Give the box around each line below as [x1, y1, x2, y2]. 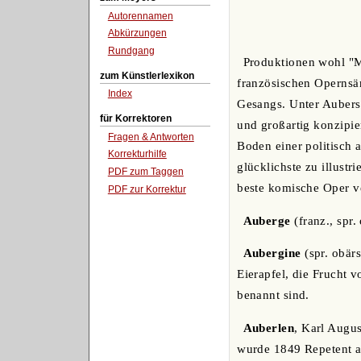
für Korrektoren [99, 112, 172, 124]
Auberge [243, 214, 291, 227]
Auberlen [243, 322, 295, 335]
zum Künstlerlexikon [99, 69, 194, 81]
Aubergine [243, 247, 301, 260]
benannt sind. [237, 288, 309, 302]
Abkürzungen [107, 27, 167, 39]
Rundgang [107, 45, 155, 57]
